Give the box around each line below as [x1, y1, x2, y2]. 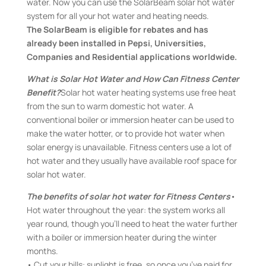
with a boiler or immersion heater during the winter [26, 232, 217, 243]
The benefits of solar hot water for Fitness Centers [26, 191, 230, 202]
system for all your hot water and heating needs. [26, 10, 209, 21]
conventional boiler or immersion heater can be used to [26, 114, 234, 125]
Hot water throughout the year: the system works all [26, 204, 225, 216]
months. [26, 245, 58, 256]
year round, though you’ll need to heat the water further [26, 218, 237, 229]
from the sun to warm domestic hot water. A [26, 100, 194, 112]
